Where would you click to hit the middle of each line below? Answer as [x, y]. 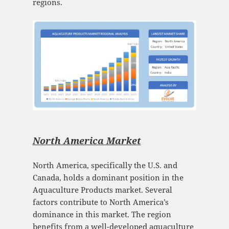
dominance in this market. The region [102, 214]
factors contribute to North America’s [100, 202]
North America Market [87, 141]
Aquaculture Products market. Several [102, 190]
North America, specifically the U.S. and [105, 165]
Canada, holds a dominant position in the [108, 178]
